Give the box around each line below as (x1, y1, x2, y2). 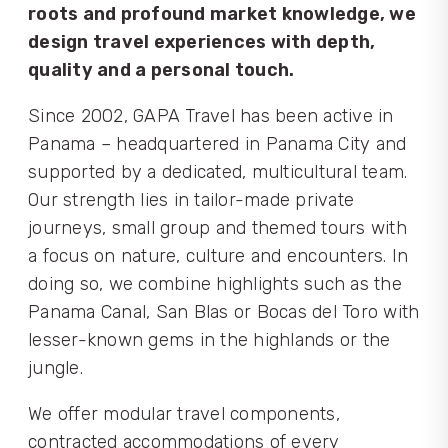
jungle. (28, 357, 83, 379)
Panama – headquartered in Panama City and (28, 133, 407, 155)
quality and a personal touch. (28, 59, 295, 81)
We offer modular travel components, (28, 403, 340, 425)
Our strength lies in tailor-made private (28, 189, 354, 211)
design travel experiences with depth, (28, 31, 376, 53)
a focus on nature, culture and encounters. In (28, 245, 409, 267)
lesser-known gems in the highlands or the (28, 329, 391, 351)
